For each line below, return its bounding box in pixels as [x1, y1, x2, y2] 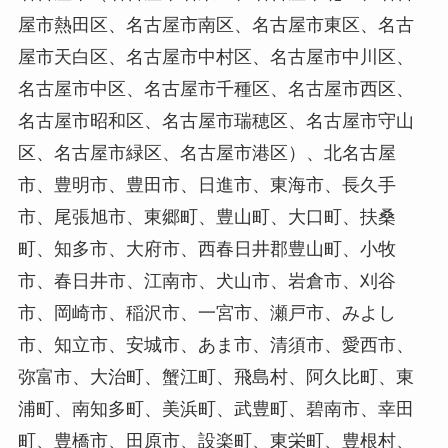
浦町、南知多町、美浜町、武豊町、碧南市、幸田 [17, 398, 414, 419]
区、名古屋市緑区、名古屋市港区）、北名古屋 [17, 142, 396, 163]
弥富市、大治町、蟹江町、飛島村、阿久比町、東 [17, 366, 414, 387]
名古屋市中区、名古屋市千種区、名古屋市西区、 [17, 78, 414, 99]
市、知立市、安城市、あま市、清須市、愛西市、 [17, 334, 414, 355]
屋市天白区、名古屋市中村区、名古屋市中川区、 [17, 46, 414, 67]
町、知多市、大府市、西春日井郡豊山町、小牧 [17, 238, 396, 259]
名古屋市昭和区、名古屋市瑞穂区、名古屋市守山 [17, 110, 414, 131]
